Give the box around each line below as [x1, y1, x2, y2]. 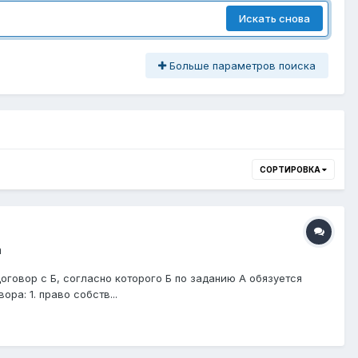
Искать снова [239, 12, 310, 26]
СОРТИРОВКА [260, 164, 322, 174]
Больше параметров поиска [166, 58, 316, 72]
